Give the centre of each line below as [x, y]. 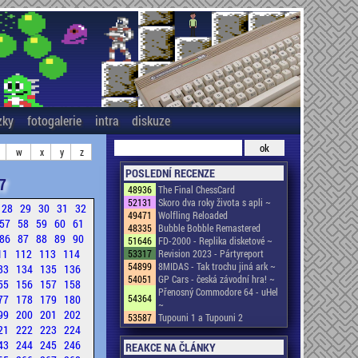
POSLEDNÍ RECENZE [170, 173]
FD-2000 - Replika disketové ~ [215, 241]
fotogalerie [54, 120]
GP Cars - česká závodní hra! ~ [216, 279]
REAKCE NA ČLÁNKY [170, 347]
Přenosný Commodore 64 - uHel [218, 292]
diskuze [151, 120]
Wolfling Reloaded [193, 215]
